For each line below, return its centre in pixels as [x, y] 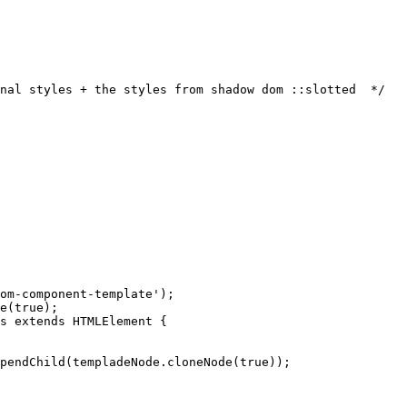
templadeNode [116, 362]
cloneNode [200, 362]
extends [40, 322]
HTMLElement [113, 322]
